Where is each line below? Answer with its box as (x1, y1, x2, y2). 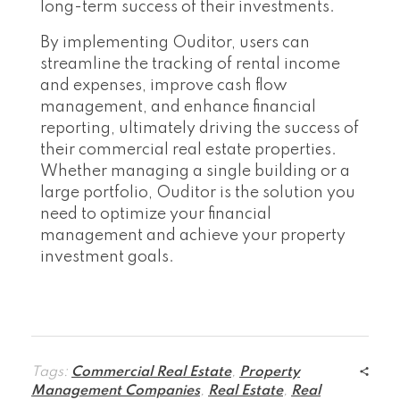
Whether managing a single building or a (40, 163, 350, 180)
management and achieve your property (40, 228, 346, 245)
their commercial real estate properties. (40, 142, 337, 159)
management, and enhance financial (40, 99, 316, 116)
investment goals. (40, 249, 174, 266)
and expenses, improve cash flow (40, 78, 287, 95)
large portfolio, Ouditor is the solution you (40, 185, 355, 202)
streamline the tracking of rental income (40, 56, 340, 73)
